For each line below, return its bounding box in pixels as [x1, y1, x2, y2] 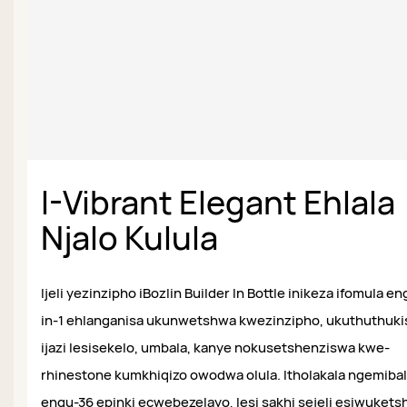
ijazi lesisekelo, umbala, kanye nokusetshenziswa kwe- [41, 338, 390, 358]
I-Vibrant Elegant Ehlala [41, 180, 395, 225]
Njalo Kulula [41, 215, 218, 261]
